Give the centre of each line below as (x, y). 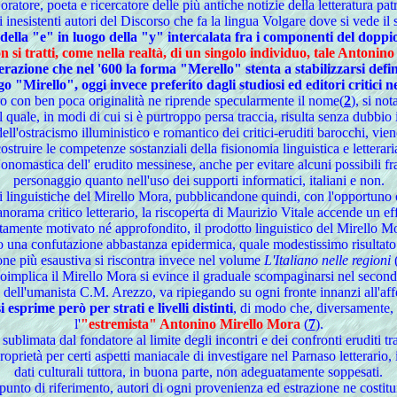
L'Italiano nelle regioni (327, 260)
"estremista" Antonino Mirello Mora (190, 324)
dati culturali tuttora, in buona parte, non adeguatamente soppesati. (198, 372)
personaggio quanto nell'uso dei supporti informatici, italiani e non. (198, 180)
